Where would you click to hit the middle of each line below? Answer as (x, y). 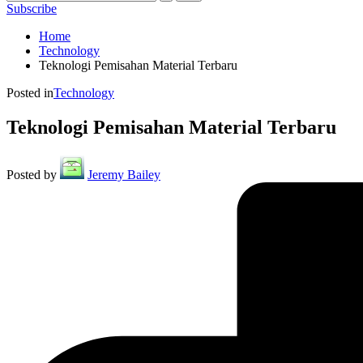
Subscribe (32, 9)
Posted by (32, 174)
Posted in (30, 93)
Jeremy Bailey (124, 174)
